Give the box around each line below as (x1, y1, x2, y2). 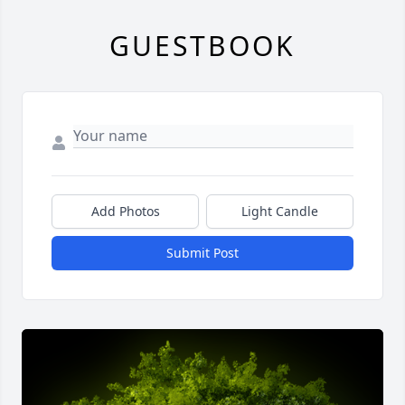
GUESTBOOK (109, 27, 296, 65)
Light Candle (241, 202, 318, 221)
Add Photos (90, 202, 160, 221)
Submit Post (166, 244, 239, 262)
